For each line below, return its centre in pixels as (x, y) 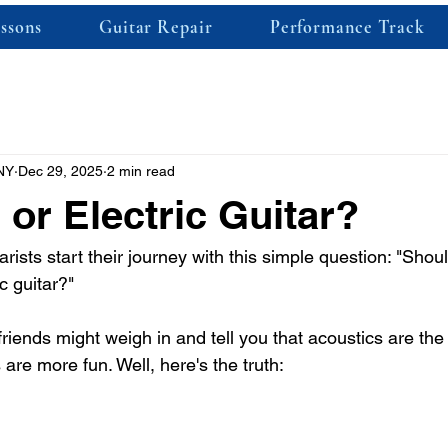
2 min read (141, 170)
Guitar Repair (155, 27)
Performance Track (347, 27)
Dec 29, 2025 (60, 170)
